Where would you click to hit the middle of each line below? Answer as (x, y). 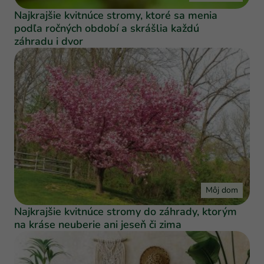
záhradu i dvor (49, 42)
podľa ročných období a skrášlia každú (107, 29)
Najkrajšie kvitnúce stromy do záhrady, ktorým (126, 212)
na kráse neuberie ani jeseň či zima (98, 225)
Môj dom (222, 190)
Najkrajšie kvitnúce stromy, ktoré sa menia (116, 16)
